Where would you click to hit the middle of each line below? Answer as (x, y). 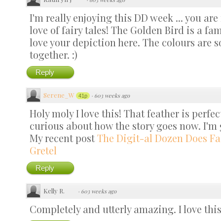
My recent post (63, 138)
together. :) (54, 54)
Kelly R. (54, 190)
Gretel (43, 150)
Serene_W (59, 95)
